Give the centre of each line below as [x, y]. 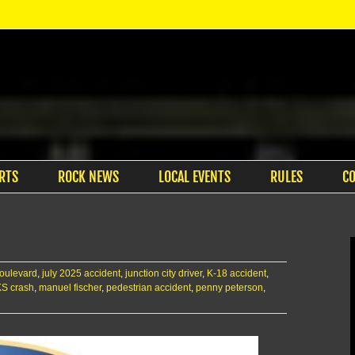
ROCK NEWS [88, 177]
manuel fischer [70, 288]
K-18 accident [237, 273]
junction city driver [164, 273]
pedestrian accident [149, 288]
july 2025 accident [81, 273]
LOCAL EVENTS [194, 177]
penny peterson [229, 288]
